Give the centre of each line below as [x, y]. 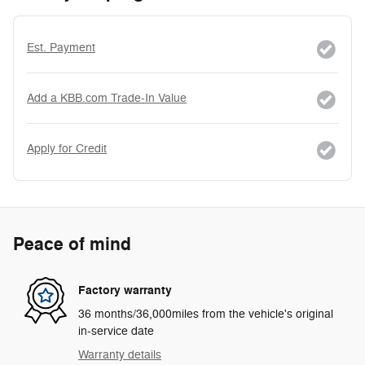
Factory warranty [125, 290]
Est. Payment [61, 48]
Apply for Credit [67, 149]
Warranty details [120, 355]
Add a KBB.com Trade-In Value [107, 99]
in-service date [116, 332]
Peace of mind [72, 245]
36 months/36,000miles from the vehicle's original [206, 314]
